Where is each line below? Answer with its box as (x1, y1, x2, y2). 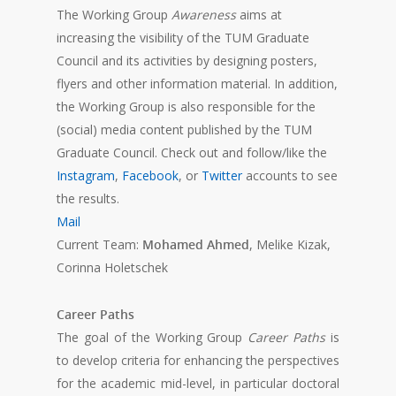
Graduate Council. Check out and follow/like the (57, 144, 327, 162)
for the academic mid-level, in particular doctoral (57, 375, 339, 392)
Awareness (171, 6, 236, 24)
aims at (236, 6, 282, 24)
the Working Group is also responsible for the (57, 98, 316, 116)
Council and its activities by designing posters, (57, 52, 317, 70)
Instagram (57, 167, 115, 185)
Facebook (122, 167, 179, 185)
